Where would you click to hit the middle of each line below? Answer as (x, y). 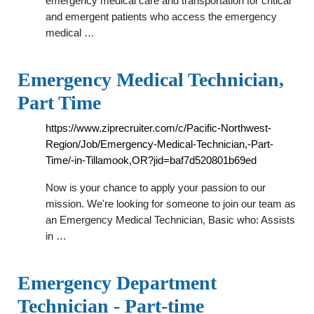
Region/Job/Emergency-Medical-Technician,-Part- (159, 144)
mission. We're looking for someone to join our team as (171, 204)
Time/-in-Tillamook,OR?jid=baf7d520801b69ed (151, 160)
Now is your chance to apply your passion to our (156, 187)
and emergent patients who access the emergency (161, 16)
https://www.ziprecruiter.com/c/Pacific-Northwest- (158, 128)
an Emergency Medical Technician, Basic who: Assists (170, 220)
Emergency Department (117, 283)
